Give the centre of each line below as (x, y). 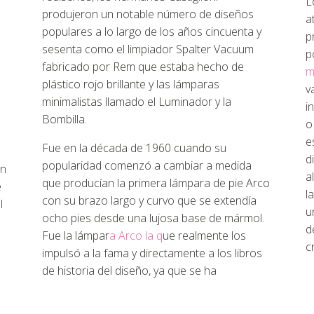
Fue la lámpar (76, 235)
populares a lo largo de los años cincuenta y (152, 32)
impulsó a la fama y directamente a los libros (152, 253)
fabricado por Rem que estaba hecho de (143, 67)
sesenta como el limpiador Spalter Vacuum (148, 49)
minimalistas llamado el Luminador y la (137, 102)
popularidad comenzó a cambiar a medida (147, 165)
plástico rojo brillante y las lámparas (131, 84)
